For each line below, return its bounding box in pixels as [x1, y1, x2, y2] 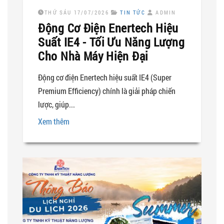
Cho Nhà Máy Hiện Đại [38, 47, 148, 64]
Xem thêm [38, 115, 69, 126]
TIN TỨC [120, 8, 145, 16]
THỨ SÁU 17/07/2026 [44, 8, 109, 16]
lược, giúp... [38, 98, 75, 109]
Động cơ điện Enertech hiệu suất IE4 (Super [38, 71, 171, 82]
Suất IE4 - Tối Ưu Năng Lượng [38, 33, 185, 50]
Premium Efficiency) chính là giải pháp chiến [38, 85, 175, 96]
